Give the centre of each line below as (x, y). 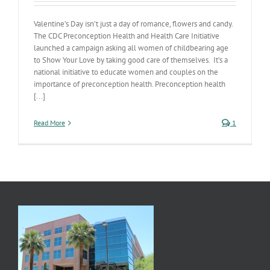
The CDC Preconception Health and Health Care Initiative (127, 36)
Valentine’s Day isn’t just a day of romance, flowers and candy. (134, 24)
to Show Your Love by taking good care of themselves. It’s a (131, 60)
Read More (49, 123)
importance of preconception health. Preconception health (130, 84)
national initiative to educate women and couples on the (126, 72)
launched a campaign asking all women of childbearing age (131, 48)
